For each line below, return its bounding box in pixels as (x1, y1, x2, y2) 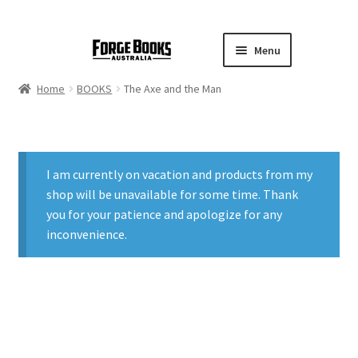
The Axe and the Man (124, 82, 222, 97)
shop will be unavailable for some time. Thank (46, 186, 299, 203)
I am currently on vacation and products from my (46, 166, 313, 183)
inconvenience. (46, 226, 128, 243)
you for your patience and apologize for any (46, 206, 283, 223)
